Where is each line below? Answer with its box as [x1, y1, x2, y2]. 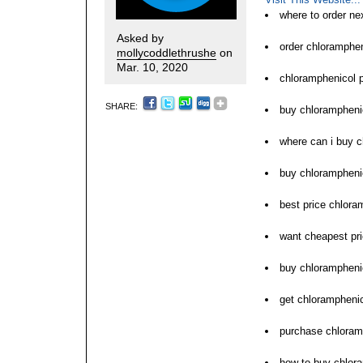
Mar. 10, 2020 [117, 61, 188, 74]
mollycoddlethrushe [117, 46, 216, 59]
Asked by [117, 32, 164, 45]
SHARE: [105, 100, 140, 111]
